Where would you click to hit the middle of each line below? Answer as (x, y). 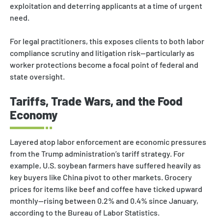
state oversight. (37, 76)
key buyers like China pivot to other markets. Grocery (101, 177)
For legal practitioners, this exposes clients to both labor (107, 41)
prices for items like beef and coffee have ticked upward (106, 189)
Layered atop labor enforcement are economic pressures (108, 141)
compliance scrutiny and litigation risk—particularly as (102, 53)
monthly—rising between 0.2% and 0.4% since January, (104, 200)
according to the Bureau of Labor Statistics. (85, 212)
